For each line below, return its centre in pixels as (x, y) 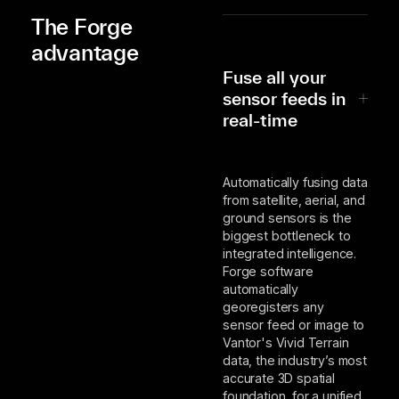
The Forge (81, 26)
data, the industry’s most (294, 361)
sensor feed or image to (293, 325)
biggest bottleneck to (286, 236)
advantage (85, 52)
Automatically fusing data (295, 183)
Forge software (268, 272)
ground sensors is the (287, 218)
